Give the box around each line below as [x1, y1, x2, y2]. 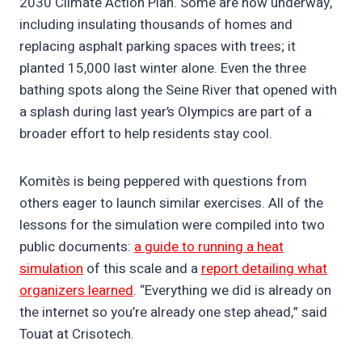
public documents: [19, 237, 134, 258]
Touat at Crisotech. [19, 324, 134, 345]
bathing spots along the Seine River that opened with [19, 80, 337, 101]
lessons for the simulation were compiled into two [19, 215, 325, 236]
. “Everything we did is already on [133, 280, 331, 301]
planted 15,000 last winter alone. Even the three [19, 58, 306, 79]
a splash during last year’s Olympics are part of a [19, 102, 312, 123]
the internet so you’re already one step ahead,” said [19, 302, 327, 323]
